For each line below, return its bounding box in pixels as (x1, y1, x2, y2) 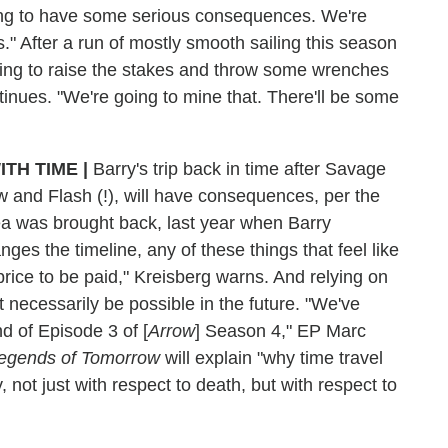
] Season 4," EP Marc (195, 320, 366, 341)
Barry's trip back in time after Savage (88, 158, 386, 179)
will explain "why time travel (160, 347, 383, 368)
